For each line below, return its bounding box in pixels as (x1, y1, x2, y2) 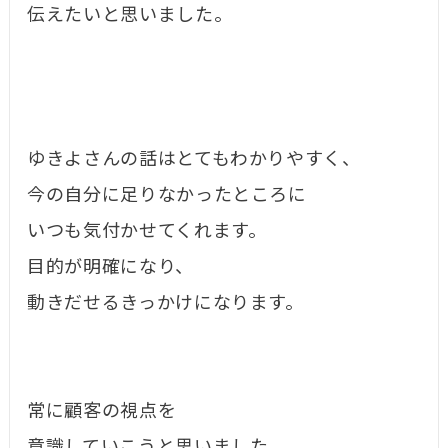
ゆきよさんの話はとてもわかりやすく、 (27, 149, 361, 170)
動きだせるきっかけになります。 (27, 293, 304, 314)
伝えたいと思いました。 (27, 5, 233, 26)
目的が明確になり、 (27, 257, 194, 278)
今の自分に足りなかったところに (27, 185, 307, 206)
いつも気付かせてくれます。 (27, 221, 267, 242)
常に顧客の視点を (27, 401, 177, 422)
